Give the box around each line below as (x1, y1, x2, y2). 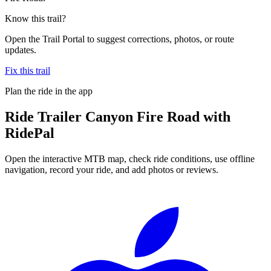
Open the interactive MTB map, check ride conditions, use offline (5, 153, 255, 164)
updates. (5, 44, 36, 55)
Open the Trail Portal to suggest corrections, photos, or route (5, 33, 234, 44)
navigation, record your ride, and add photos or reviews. (5, 164, 218, 175)
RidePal (5, 125, 54, 141)
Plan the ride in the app (5, 85, 93, 96)
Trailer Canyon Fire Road (38, 108, 200, 125)
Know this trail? (5, 13, 66, 24)
